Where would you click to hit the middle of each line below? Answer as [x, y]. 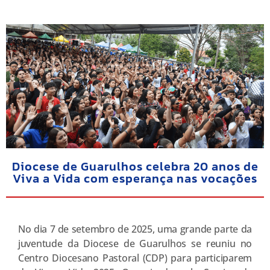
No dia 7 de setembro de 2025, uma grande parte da [135, 229]
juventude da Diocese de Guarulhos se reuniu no [135, 243]
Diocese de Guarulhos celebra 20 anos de [135, 166]
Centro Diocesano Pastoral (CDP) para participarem [135, 258]
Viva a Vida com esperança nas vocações [135, 178]
